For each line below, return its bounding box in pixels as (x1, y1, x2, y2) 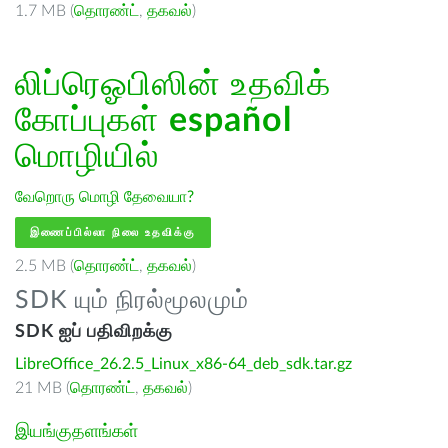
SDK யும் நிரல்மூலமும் (15, 288, 249, 313)
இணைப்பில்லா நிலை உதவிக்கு (30, 227, 196, 238)
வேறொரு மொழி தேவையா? (15, 189, 194, 205)
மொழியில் (15, 140, 159, 174)
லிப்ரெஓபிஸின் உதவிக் (15, 68, 331, 102)
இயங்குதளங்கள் (15, 423, 138, 441)
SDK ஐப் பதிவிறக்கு (15, 323, 173, 341)
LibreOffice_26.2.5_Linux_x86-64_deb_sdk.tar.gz (15, 356, 352, 372)
